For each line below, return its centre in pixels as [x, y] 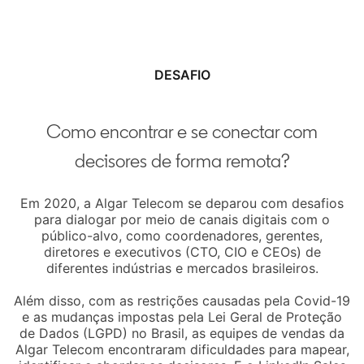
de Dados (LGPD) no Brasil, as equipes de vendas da [182, 333]
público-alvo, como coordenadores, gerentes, [182, 235]
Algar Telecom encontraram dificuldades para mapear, [182, 349]
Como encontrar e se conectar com [182, 131]
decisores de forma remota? [182, 160]
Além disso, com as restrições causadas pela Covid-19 [182, 300]
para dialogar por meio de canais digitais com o [182, 219]
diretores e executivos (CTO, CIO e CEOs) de [182, 251]
